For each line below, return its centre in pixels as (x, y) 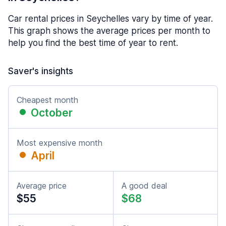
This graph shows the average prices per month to (109, 31)
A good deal (144, 186)
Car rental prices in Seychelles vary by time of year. (110, 19)
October (52, 113)
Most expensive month (60, 143)
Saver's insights (41, 71)
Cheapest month (47, 100)
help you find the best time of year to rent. (93, 43)
